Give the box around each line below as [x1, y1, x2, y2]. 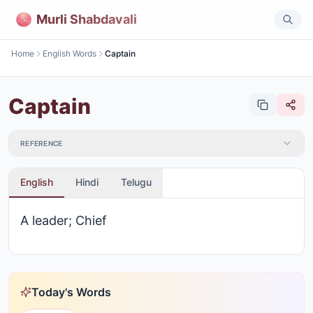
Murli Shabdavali [36, 11, 137, 27]
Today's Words [31, 285, 111, 299]
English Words [43, 48, 96, 59]
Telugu [121, 176, 152, 188]
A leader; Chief [20, 213, 107, 228]
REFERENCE [20, 139, 63, 147]
